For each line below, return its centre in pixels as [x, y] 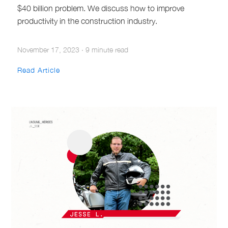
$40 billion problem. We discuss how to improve [101, 8]
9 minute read [107, 49]
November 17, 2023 [49, 49]
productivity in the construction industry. [88, 21]
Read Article [39, 70]
